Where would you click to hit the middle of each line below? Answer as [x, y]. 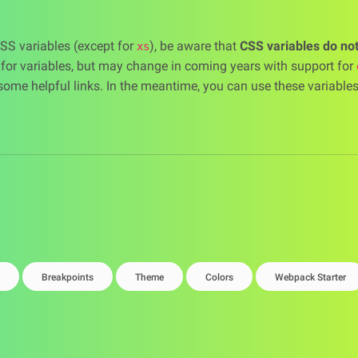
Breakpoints [68, 277]
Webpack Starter [310, 277]
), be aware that [195, 46]
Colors [219, 277]
